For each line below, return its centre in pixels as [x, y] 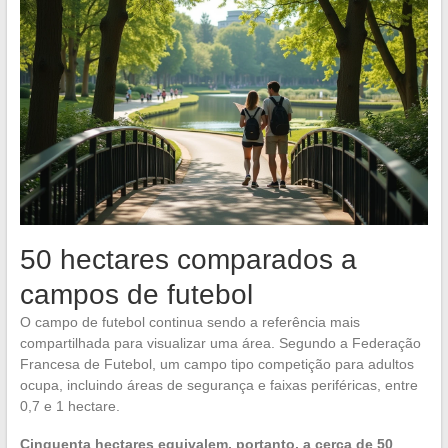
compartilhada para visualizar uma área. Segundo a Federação [220, 343]
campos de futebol [136, 295]
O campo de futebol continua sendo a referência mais [189, 322]
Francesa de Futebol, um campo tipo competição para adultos [216, 364]
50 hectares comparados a [188, 260]
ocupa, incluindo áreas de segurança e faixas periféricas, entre [218, 385]
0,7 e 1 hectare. [69, 406]
